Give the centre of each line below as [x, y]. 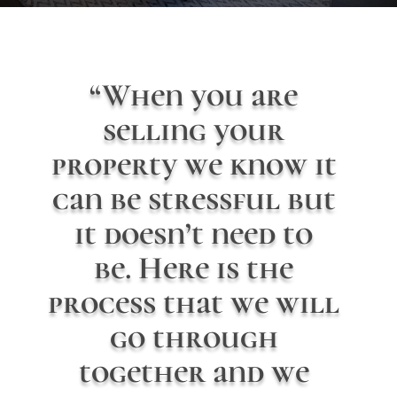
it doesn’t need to [194, 234]
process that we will [194, 303]
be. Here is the [194, 269]
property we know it [194, 165]
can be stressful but [194, 199]
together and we [194, 372]
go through [194, 338]
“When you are [194, 96]
